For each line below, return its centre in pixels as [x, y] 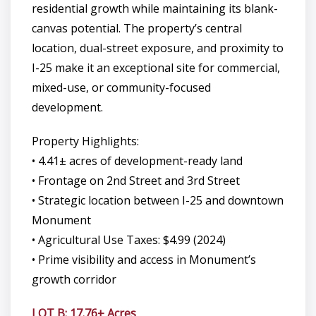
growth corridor [74, 279]
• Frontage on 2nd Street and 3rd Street [136, 180]
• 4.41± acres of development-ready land [137, 160]
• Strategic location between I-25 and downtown [158, 200]
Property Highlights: [85, 141]
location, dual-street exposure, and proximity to [158, 48]
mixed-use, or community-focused [121, 87]
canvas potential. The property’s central [137, 28]
